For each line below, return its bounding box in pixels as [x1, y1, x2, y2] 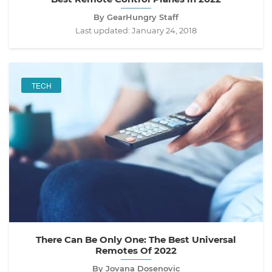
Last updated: [75, 25, 132, 36]
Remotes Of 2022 [95, 245, 177, 257]
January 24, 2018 [132, 25, 197, 36]
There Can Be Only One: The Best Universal [36, 234, 236, 246]
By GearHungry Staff [93, 12, 178, 22]
